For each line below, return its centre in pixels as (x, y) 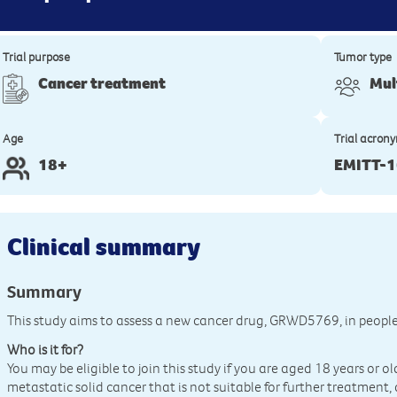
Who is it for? (46, 350)
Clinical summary (104, 247)
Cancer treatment (102, 84)
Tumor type (363, 57)
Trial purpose (37, 57)
